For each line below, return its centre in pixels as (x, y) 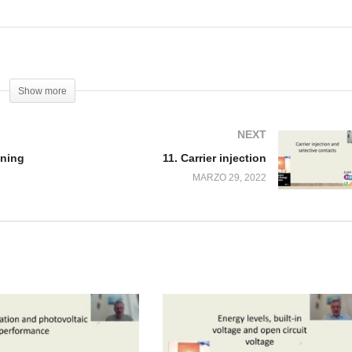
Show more (42, 92)
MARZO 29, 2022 (229, 178)
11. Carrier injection (214, 158)
